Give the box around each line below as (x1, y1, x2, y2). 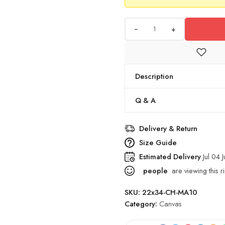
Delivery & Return (139, 123, 197, 134)
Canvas (159, 198, 182, 209)
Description (135, 71, 173, 81)
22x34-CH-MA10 (142, 187, 197, 197)
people (141, 165, 168, 176)
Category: (125, 198, 159, 209)
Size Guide (139, 137, 177, 148)
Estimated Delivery (139, 151, 203, 162)
